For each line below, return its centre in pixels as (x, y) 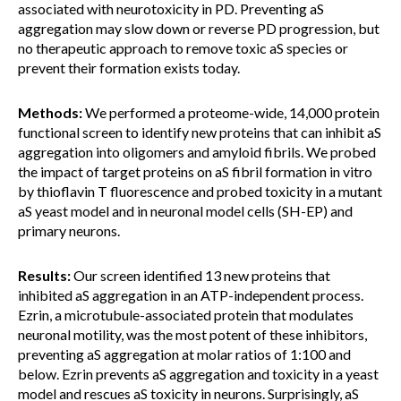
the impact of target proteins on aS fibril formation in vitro (195, 171)
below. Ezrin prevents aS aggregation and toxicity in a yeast (198, 374)
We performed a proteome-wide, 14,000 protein (231, 112)
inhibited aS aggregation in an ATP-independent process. (191, 295)
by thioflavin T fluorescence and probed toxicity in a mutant (200, 191)
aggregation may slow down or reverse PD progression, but (199, 28)
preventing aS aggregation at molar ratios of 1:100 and (184, 354)
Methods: (50, 112)
